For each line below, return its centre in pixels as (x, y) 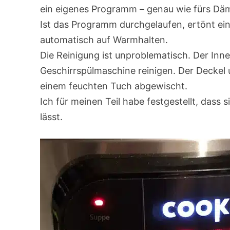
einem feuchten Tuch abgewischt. (114, 86)
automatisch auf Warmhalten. (104, 40)
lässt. (52, 117)
